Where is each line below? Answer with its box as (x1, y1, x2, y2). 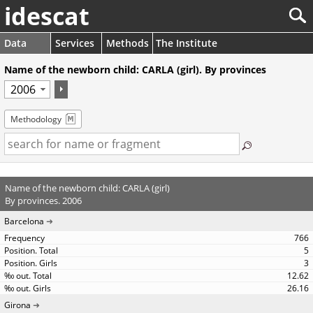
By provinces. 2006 (4, 194, 82, 207)
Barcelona (4, 215, 44, 227)
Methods (106, 36, 149, 50)
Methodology (10, 113, 61, 125)
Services (55, 36, 94, 50)
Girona (4, 299, 31, 311)
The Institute (156, 36, 217, 50)
